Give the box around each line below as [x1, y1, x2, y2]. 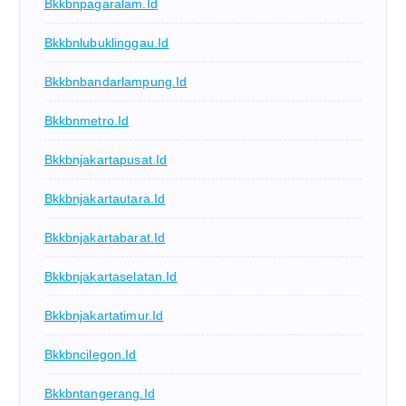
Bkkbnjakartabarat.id [43, 229, 166, 245]
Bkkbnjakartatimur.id [43, 307, 164, 323]
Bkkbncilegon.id [43, 346, 137, 362]
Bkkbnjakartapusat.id [43, 151, 168, 167]
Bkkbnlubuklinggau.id [43, 34, 169, 50]
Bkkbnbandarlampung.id [43, 73, 188, 89]
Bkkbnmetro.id [43, 112, 130, 128]
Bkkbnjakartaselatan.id [43, 268, 178, 284]
